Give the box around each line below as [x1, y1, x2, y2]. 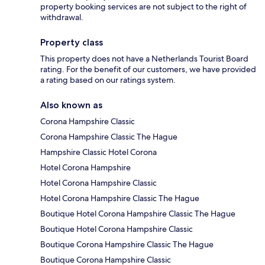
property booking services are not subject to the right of [40, 1, 247, 12]
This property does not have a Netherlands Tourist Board [40, 53, 248, 64]
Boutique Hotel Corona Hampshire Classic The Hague [40, 208, 235, 219]
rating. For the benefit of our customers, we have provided [40, 64, 256, 75]
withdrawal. [40, 12, 83, 23]
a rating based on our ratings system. [40, 75, 176, 86]
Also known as [40, 99, 102, 111]
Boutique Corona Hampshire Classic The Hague [40, 239, 214, 250]
